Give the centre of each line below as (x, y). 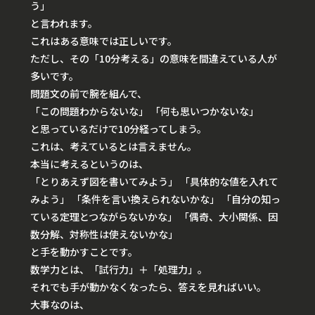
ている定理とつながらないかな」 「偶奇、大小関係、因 (154, 217)
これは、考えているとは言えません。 (114, 147)
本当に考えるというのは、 (89, 164)
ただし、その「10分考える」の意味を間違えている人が (154, 59)
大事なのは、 (60, 305)
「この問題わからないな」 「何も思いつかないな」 (144, 111)
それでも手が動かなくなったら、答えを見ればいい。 (148, 287)
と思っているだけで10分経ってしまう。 (118, 129)
